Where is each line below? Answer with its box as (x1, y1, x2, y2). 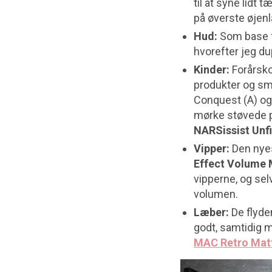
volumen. (194, 188, 238, 200)
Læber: (194, 206, 231, 219)
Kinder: (194, 63, 229, 76)
